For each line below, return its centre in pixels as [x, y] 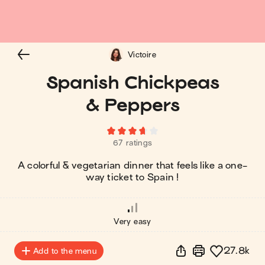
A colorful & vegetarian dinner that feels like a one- [132, 166]
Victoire [142, 54]
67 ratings [132, 143]
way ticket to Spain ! [132, 177]
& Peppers [132, 104]
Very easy [132, 222]
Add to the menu [65, 251]
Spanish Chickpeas [132, 82]
